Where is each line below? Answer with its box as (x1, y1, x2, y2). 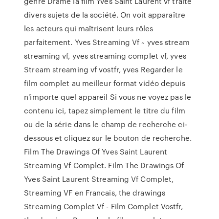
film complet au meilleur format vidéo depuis (24, 78, 185, 88)
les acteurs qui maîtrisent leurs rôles (24, 23, 153, 34)
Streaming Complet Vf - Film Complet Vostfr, (24, 201, 183, 212)
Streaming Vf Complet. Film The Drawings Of (24, 160, 184, 171)
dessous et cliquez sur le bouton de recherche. (24, 132, 192, 143)
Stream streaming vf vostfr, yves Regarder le (24, 64, 183, 75)
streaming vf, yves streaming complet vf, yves (24, 50, 186, 61)
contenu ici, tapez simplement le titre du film (24, 105, 185, 116)
